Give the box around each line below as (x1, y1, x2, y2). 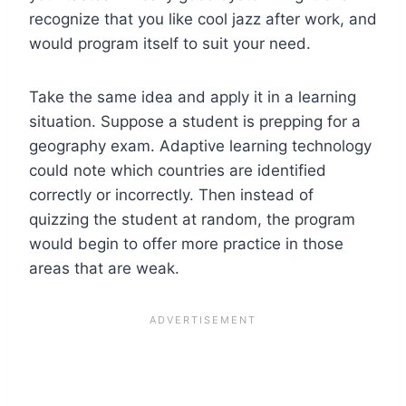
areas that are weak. (29, 258, 179, 277)
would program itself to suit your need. (29, 34, 311, 53)
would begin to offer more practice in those (29, 234, 343, 253)
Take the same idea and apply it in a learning (29, 87, 356, 106)
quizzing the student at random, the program (29, 209, 355, 228)
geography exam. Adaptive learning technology (29, 136, 372, 155)
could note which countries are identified (29, 160, 326, 179)
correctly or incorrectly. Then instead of (29, 185, 314, 204)
